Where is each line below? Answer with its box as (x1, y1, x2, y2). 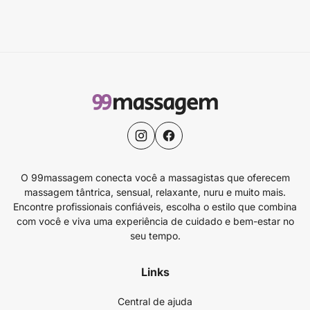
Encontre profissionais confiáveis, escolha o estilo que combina (13, 201, 297, 212)
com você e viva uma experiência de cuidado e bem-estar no (16, 215, 294, 227)
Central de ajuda (118, 295, 192, 307)
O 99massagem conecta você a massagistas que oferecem (20, 172, 290, 183)
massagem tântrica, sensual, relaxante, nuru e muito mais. (24, 186, 286, 198)
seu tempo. (129, 230, 181, 241)
